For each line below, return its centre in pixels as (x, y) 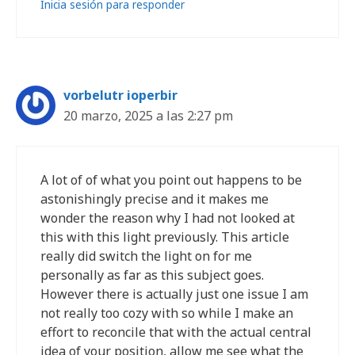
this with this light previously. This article (165, 237)
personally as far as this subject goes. (152, 275)
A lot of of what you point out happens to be (171, 180)
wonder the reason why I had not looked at (168, 218)
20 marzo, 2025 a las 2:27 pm (148, 116)
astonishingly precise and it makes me (155, 199)
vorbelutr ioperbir (120, 95)
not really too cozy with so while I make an (167, 313)
